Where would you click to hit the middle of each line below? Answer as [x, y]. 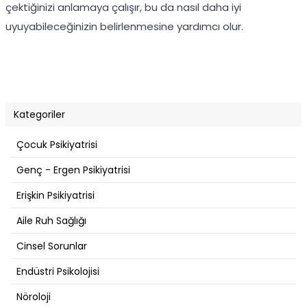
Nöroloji [34, 297]
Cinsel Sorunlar [52, 246]
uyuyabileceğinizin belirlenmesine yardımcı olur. [124, 27]
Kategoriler [39, 115]
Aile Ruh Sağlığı [51, 221]
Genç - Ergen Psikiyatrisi [73, 170]
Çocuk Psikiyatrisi [57, 145]
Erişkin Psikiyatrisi [56, 196]
